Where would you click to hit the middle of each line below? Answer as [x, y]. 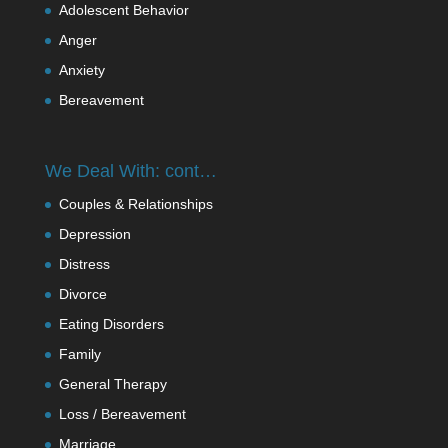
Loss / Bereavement [122, 414]
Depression [94, 234]
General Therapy [112, 384]
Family [79, 354]
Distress [84, 264]
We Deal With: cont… [130, 171]
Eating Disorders [111, 324]
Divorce [82, 294]
